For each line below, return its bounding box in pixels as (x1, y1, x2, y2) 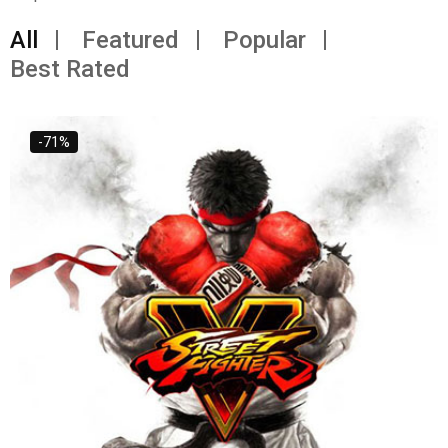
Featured (82, 26, 179, 54)
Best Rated (10, 55, 130, 83)
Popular (223, 26, 306, 54)
